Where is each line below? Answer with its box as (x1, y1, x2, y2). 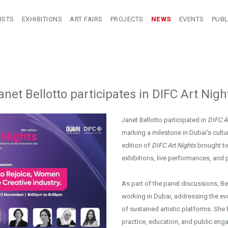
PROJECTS (110, 15, 144, 23)
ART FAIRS (70, 15, 103, 23)
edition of (121, 141, 152, 149)
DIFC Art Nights (151, 141, 196, 149)
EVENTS (179, 15, 204, 23)
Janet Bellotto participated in (121, 116, 208, 124)
